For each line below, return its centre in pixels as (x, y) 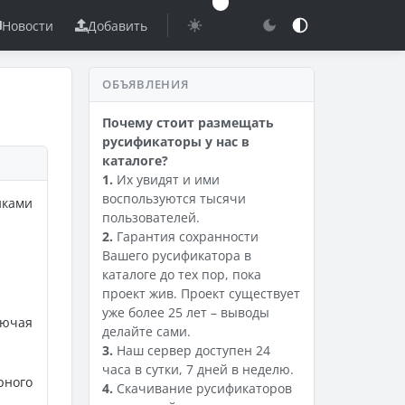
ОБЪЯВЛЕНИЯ (146, 84)
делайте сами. (146, 331)
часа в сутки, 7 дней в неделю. (198, 369)
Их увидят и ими (166, 179)
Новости (28, 25)
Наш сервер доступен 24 (192, 350)
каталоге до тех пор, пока (182, 274)
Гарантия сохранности (186, 236)
